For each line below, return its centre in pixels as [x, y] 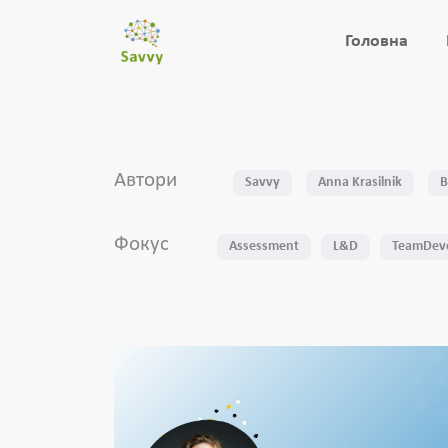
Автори [145, 180]
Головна [377, 41]
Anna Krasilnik [360, 182]
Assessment [264, 246]
